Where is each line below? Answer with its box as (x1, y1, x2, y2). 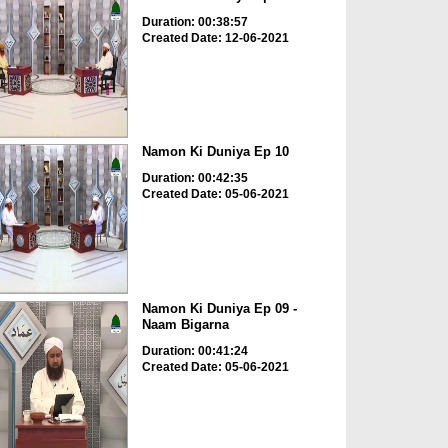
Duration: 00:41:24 (141, 343, 248, 358)
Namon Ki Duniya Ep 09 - (141, 300, 297, 316)
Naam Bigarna (141, 316, 229, 332)
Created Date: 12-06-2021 (141, 30, 289, 45)
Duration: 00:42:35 (141, 171, 248, 186)
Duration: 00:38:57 (141, 14, 248, 29)
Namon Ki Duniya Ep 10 (141, 144, 289, 160)
